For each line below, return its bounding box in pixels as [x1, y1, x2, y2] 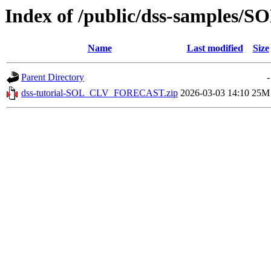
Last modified [186, 43, 243, 54]
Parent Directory [21, 72, 84, 83]
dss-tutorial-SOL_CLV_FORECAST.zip [21, 88, 178, 99]
